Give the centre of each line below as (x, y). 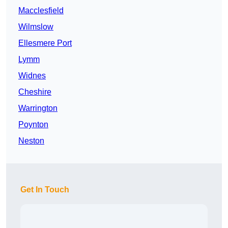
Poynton (33, 125)
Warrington (38, 108)
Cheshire (35, 92)
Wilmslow (36, 27)
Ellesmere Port (45, 43)
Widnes (32, 76)
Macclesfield (41, 11)
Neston (31, 141)
